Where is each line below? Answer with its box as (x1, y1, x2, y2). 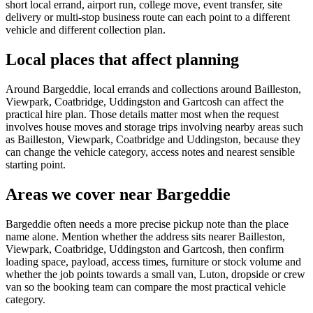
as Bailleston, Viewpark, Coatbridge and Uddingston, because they (6, 133, 300, 145)
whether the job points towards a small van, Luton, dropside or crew (6, 268, 305, 280)
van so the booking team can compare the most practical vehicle (6, 280, 286, 293)
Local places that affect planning (6, 50, 239, 68)
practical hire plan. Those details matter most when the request (6, 108, 279, 120)
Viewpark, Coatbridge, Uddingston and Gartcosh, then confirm (6, 242, 284, 255)
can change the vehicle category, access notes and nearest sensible (6, 145, 295, 158)
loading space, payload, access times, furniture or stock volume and (6, 255, 301, 268)
